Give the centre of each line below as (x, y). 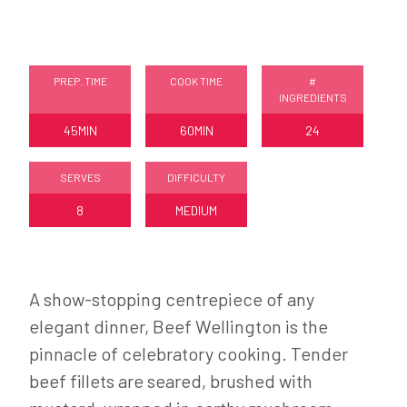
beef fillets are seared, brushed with (171, 381)
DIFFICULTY (196, 177)
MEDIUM (196, 210)
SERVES (80, 177)
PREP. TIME (80, 81)
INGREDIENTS (313, 97)
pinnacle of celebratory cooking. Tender (189, 353)
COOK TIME (196, 81)
